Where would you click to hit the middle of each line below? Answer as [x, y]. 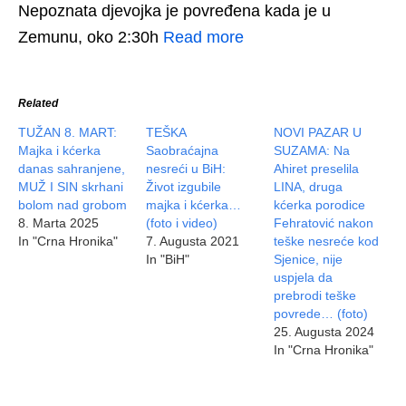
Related [38, 103]
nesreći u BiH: [186, 168]
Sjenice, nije [309, 259]
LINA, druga [309, 186]
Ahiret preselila [317, 168]
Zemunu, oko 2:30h [91, 37]
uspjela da [304, 277]
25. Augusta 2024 [324, 331]
